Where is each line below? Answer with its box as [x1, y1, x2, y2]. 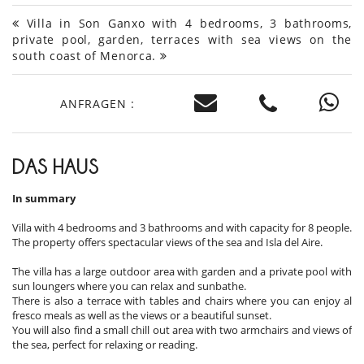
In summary [12, 191, 76, 206]
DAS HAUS [12, 155, 99, 178]
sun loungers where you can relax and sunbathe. [12, 279, 249, 294]
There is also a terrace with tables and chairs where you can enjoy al [12, 293, 352, 309]
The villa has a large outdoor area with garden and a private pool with [12, 264, 352, 279]
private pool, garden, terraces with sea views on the [12, 32, 352, 48]
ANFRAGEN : [59, 95, 135, 111]
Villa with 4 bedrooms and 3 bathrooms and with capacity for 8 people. [12, 220, 352, 236]
